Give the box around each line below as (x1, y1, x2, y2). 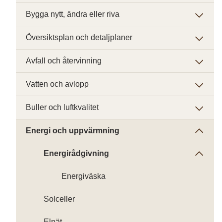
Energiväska (61, 172, 106, 180)
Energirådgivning (44, 149, 109, 158)
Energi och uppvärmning (26, 126, 119, 135)
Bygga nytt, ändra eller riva (26, 10, 119, 18)
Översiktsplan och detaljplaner (26, 33, 132, 42)
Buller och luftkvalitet (26, 103, 99, 111)
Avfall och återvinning (26, 56, 102, 65)
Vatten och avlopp (26, 80, 89, 88)
